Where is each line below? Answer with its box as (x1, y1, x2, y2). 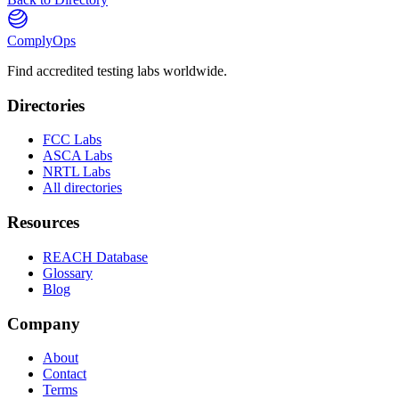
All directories (43, 180, 122, 196)
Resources (7, 213, 79, 232)
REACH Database (43, 248, 148, 265)
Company (7, 313, 80, 333)
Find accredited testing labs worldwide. (7, 63, 227, 79)
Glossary (43, 265, 93, 281)
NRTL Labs (43, 164, 110, 180)
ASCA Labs (43, 148, 112, 164)
